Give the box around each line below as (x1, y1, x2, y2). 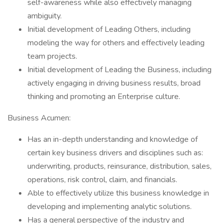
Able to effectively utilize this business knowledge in (27, 188, 209, 199)
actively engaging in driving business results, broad (27, 78, 201, 89)
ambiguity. (27, 10, 62, 21)
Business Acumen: (7, 112, 71, 123)
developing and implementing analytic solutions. (27, 201, 192, 212)
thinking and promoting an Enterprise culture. (27, 91, 180, 102)
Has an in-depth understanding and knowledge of (27, 134, 198, 145)
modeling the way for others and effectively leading (27, 37, 205, 48)
